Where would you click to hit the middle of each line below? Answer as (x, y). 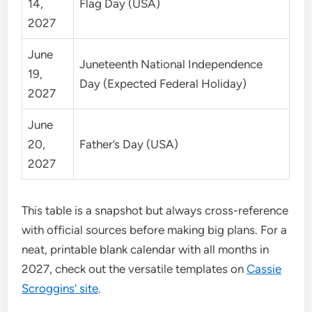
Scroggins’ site (60, 288)
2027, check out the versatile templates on (134, 268)
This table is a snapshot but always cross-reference (155, 210)
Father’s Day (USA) (129, 144)
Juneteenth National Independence (171, 64)
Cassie (264, 268)
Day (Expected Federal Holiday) (163, 83)
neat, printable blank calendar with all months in (146, 249)
